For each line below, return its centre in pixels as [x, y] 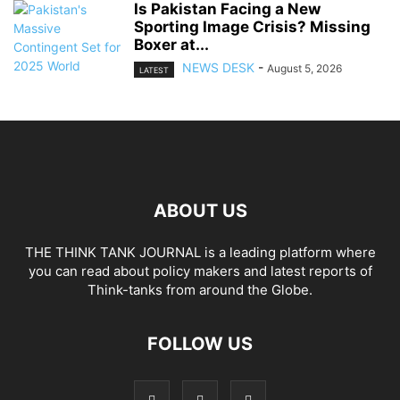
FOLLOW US [200, 343]
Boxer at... [171, 45]
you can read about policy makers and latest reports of [200, 271]
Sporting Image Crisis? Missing [252, 27]
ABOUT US [200, 210]
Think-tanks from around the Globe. [200, 289]
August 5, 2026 [304, 69]
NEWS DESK [218, 68]
